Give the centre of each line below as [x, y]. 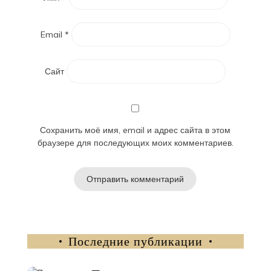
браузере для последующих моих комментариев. [135, 143]
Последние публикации [135, 241]
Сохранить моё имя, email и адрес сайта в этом [135, 130]
